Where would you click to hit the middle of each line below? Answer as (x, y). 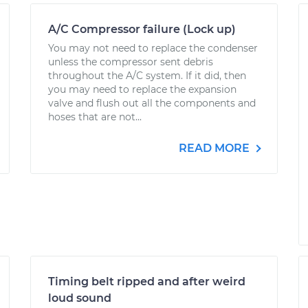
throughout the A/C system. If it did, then (147, 76)
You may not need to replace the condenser (153, 48)
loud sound (80, 298)
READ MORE (216, 148)
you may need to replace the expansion (142, 89)
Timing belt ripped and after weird (147, 282)
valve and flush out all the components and (152, 103)
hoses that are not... (95, 117)
